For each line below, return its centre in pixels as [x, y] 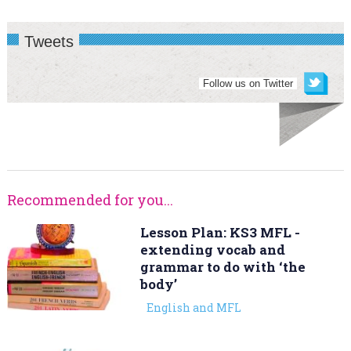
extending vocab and [212, 250]
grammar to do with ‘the [223, 267]
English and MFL [194, 308]
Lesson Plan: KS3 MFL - [220, 233]
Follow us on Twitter [248, 84]
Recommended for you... [90, 200]
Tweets [49, 42]
